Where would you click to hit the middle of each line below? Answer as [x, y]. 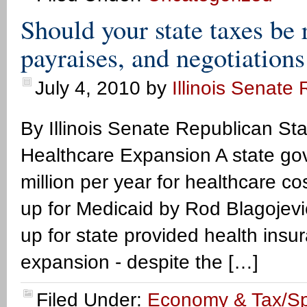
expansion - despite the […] [139, 262]
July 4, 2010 [88, 88]
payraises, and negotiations [163, 57]
